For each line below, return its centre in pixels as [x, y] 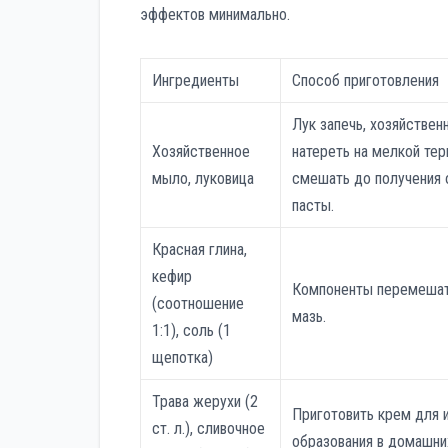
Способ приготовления [366, 81]
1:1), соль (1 [192, 331]
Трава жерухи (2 [205, 402]
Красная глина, [200, 250]
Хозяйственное [201, 152]
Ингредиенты [196, 81]
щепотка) [183, 358]
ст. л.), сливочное [209, 429]
